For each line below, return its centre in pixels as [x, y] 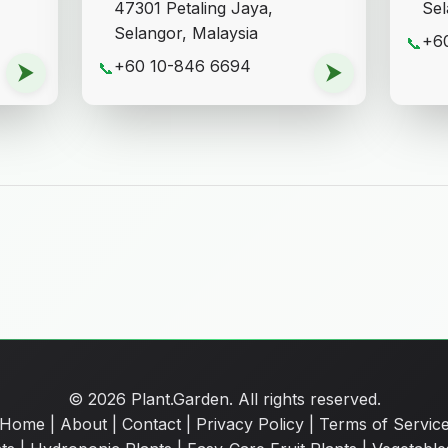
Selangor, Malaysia [186, 32]
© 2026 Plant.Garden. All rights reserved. [224, 398]
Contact [151, 423]
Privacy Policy [249, 423]
